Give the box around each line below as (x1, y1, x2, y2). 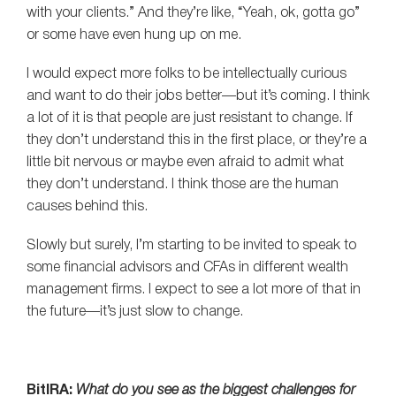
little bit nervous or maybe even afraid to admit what (27, 156, 344, 169)
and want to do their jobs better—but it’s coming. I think (27, 89, 369, 103)
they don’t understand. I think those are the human (27, 178, 339, 191)
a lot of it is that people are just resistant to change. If (27, 111, 353, 125)
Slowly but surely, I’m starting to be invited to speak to (27, 240, 356, 253)
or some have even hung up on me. (27, 28, 241, 42)
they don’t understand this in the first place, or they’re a (27, 133, 367, 147)
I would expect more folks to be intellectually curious (27, 67, 346, 80)
